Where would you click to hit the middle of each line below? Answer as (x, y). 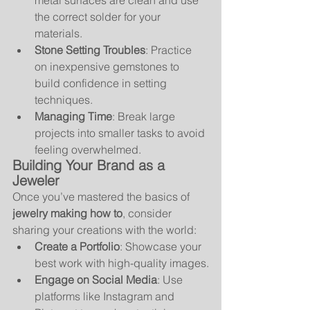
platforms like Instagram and (106, 296)
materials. (58, 33)
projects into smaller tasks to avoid (121, 133)
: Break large (145, 116)
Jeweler (36, 180)
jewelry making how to (67, 213)
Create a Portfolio (77, 246)
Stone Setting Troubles (90, 50)
